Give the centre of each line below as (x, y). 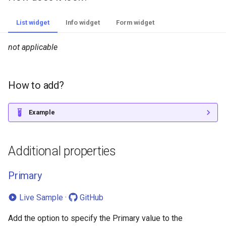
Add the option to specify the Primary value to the (95, 218)
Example (42, 112)
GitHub (91, 198)
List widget (33, 23)
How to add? (36, 86)
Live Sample (40, 198)
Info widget (83, 23)
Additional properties (62, 151)
